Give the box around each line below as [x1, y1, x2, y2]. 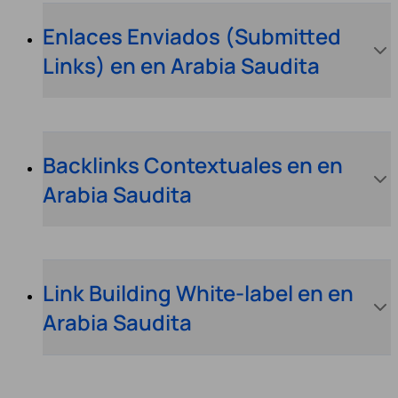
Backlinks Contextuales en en [43, 149, 343, 179]
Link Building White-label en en [43, 278, 354, 308]
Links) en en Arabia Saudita [43, 51, 320, 81]
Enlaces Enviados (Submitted [43, 21, 341, 52]
